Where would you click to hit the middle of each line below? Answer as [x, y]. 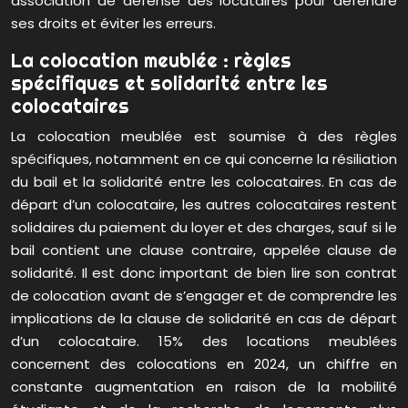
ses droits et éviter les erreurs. [113, 24]
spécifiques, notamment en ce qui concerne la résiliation [204, 159]
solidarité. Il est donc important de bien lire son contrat [204, 273]
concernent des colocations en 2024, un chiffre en [204, 364]
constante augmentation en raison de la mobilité [204, 387]
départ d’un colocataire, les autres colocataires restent [204, 205]
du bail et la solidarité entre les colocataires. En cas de [204, 182]
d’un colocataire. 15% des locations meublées [204, 342]
